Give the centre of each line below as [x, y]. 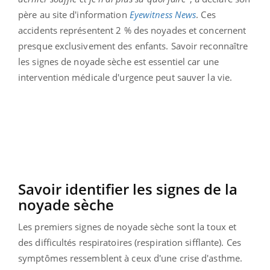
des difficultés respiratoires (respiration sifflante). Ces [130, 242]
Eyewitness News [163, 14]
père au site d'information [74, 14]
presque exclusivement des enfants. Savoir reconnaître [133, 46]
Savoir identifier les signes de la [128, 189]
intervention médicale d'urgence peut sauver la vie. [125, 77]
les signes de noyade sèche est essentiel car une [118, 61]
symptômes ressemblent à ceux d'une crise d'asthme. [130, 258]
